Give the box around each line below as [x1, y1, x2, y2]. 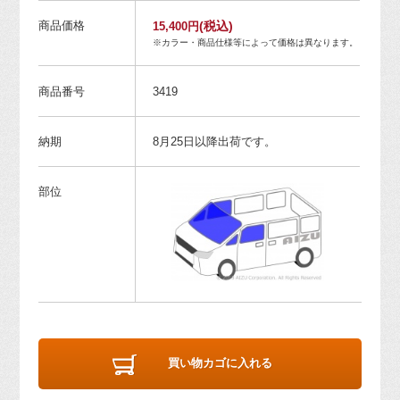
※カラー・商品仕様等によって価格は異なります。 [152, 37, 358, 48]
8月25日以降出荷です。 [152, 134, 276, 148]
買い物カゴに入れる [168, 356, 273, 371]
